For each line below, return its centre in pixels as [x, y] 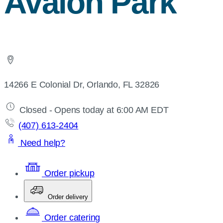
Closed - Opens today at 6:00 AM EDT [93, 110]
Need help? [42, 143]
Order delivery [68, 197]
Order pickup [68, 173]
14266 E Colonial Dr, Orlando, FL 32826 [82, 84]
